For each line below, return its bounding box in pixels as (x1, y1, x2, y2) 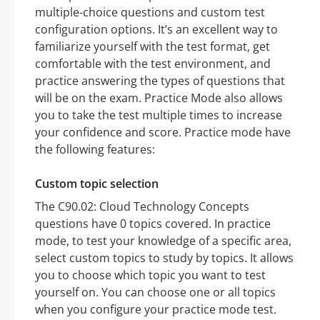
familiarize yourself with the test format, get (35, 39, 270, 55)
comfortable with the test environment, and (35, 56, 271, 72)
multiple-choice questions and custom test (35, 4, 265, 21)
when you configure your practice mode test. (35, 301, 276, 318)
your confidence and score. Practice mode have (35, 124, 291, 141)
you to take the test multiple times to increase (35, 107, 282, 124)
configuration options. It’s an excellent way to (35, 21, 278, 38)
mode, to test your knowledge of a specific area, (35, 233, 291, 249)
